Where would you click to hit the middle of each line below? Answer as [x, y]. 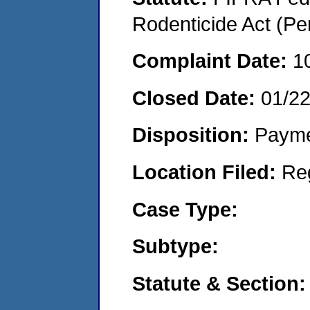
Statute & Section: [219, 283]
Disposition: [193, 135]
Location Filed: [207, 172]
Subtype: [175, 246]
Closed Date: [197, 98]
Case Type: [185, 209]
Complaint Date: [212, 61]
